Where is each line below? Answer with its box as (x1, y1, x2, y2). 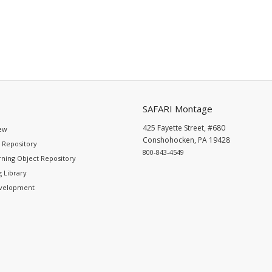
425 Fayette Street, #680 (143, 122, 225, 133)
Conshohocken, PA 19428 (143, 134, 230, 145)
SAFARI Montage (143, 102, 212, 115)
